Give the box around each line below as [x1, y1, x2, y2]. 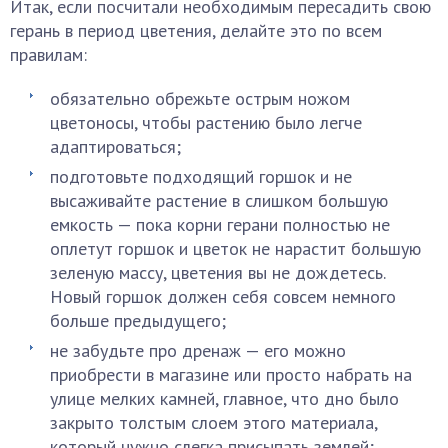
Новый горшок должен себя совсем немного [50, 285, 396, 308]
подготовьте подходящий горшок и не [50, 165, 352, 188]
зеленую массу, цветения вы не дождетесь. [50, 261, 385, 284]
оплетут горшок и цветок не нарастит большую [50, 237, 421, 260]
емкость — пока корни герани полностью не [50, 213, 390, 236]
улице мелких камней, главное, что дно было [50, 387, 399, 410]
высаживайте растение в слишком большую [50, 189, 388, 212]
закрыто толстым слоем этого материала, [50, 411, 377, 434]
